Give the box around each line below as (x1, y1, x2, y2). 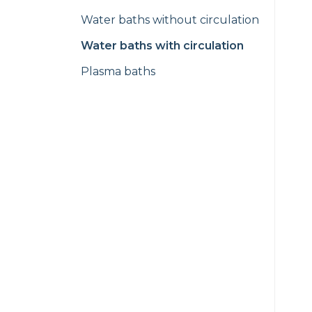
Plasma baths (81, 65, 155, 78)
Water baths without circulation (81, 13, 259, 26)
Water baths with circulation (81, 39, 244, 52)
